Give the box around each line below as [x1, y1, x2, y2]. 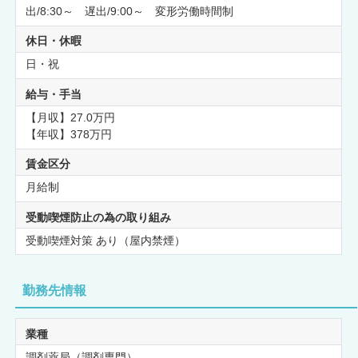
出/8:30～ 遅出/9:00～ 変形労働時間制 [25, 5, 233, 18]
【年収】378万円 [25, 127, 112, 141]
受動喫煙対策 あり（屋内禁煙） [25, 233, 185, 247]
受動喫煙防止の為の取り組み [25, 210, 171, 224]
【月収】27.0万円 [25, 110, 115, 124]
